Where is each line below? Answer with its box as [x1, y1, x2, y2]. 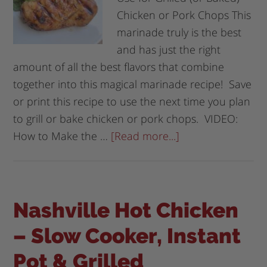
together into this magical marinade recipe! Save [13, 76, 252, 91]
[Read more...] [111, 128, 180, 143]
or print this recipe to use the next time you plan [13, 94, 251, 108]
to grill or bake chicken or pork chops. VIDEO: [13, 111, 238, 126]
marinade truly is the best [117, 24, 242, 39]
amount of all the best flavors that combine [13, 59, 225, 74]
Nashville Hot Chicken [13, 197, 239, 222]
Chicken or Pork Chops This [117, 7, 252, 22]
